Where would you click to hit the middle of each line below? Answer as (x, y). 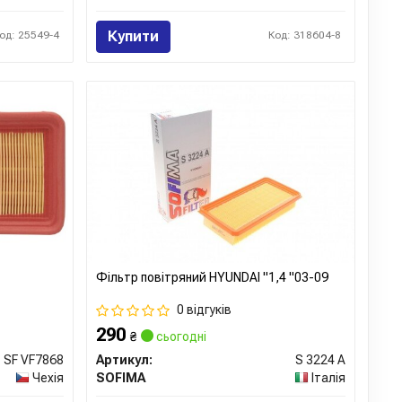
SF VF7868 (34, 359)
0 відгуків (205, 309)
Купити (134, 36)
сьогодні (180, 336)
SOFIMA (121, 377)
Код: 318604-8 (304, 35)
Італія (328, 377)
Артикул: (125, 359)
